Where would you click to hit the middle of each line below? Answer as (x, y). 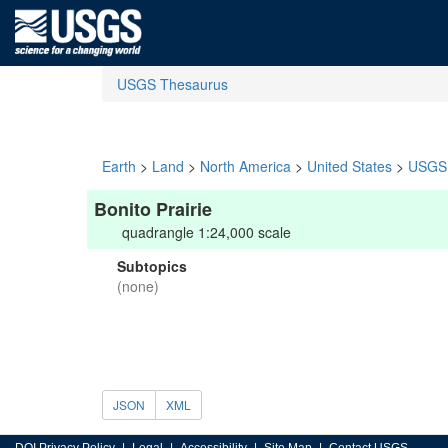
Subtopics (152, 266)
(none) (138, 286)
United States (349, 166)
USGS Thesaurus (172, 84)
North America (245, 166)
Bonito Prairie (153, 209)
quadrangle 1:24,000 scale (206, 232)
